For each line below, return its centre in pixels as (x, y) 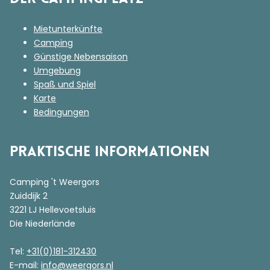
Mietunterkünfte (68, 29)
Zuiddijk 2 (29, 196)
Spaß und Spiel (65, 84)
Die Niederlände (42, 224)
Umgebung (57, 71)
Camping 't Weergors (55, 182)
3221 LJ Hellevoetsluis (53, 210)
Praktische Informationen (110, 152)
